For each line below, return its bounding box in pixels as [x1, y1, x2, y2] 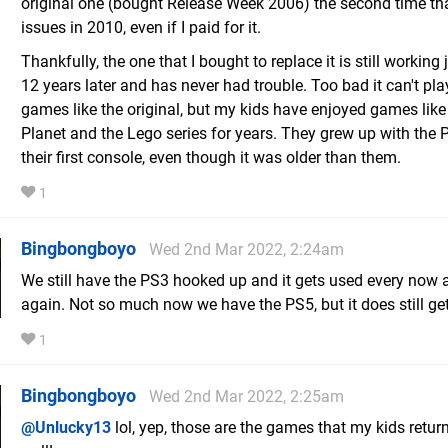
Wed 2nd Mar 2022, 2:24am [149, 240, 344, 260]
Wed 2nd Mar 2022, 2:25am [149, 387, 344, 407]
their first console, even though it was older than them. [21, 148, 401, 168]
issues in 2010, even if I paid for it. [21, 18, 261, 38]
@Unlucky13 [21, 418, 111, 438]
